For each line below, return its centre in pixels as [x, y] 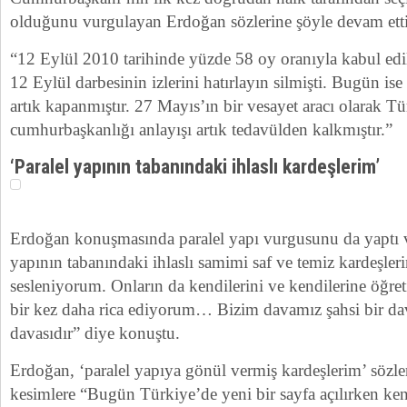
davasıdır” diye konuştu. [95, 333]
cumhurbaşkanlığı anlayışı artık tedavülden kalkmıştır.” [201, 129]
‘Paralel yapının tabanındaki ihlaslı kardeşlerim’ [195, 167]
